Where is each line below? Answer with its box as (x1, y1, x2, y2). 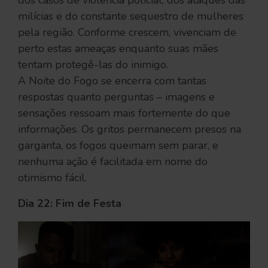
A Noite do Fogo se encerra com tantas (18, 74, 206, 88)
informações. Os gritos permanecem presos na (18, 122, 241, 136)
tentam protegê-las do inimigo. (18, 57, 171, 72)
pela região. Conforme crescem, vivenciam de (18, 25, 236, 39)
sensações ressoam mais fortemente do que (18, 106, 230, 120)
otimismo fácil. (18, 170, 90, 185)
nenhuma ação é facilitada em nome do (18, 154, 208, 169)
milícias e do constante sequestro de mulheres (18, 9, 243, 23)
